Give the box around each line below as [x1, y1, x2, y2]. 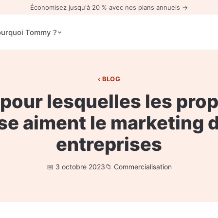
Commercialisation [113, 163, 172, 171]
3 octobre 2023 [55, 163, 105, 171]
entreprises [56, 133, 162, 155]
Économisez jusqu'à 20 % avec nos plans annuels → [30, 3, 188, 11]
